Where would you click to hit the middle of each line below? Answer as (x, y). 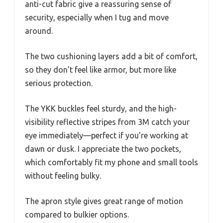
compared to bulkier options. (77, 215)
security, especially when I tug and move (97, 18)
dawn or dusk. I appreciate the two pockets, (103, 149)
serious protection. (59, 83)
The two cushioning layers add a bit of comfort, (111, 56)
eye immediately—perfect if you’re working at (107, 136)
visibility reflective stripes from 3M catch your (107, 122)
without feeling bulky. (63, 176)
